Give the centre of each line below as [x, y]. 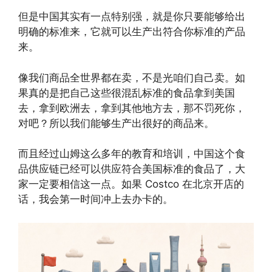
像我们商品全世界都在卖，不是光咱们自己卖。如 [132, 77]
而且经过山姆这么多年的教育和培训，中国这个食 [132, 154]
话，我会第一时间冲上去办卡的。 [96, 199]
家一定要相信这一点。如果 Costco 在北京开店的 [131, 184]
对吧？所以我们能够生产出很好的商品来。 [116, 123]
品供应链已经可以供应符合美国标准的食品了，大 [132, 169]
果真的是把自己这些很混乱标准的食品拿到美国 [127, 93]
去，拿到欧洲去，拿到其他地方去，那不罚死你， [132, 108]
